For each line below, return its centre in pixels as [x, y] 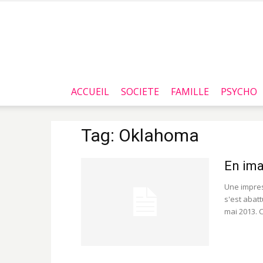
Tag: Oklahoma [140, 135]
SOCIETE [140, 92]
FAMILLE [190, 92]
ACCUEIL [90, 92]
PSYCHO [239, 92]
